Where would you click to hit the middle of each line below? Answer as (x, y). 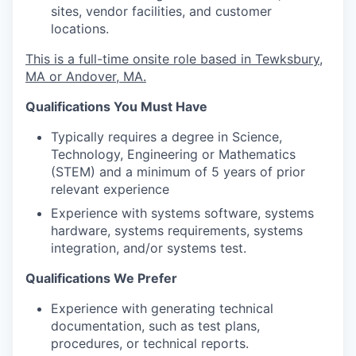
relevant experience (110, 189)
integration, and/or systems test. (149, 248)
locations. (80, 29)
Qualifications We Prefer (101, 278)
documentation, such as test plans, (155, 326)
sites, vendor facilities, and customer (161, 11)
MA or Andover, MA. (86, 76)
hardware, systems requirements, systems (177, 230)
